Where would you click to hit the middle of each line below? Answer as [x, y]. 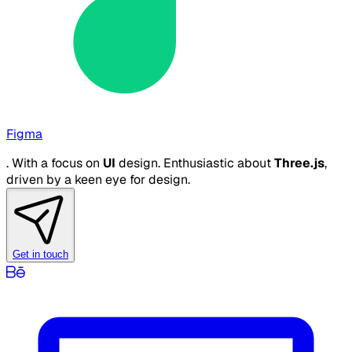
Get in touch [40, 254]
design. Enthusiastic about [195, 163]
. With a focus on [55, 163]
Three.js [299, 163]
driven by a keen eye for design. [98, 179]
